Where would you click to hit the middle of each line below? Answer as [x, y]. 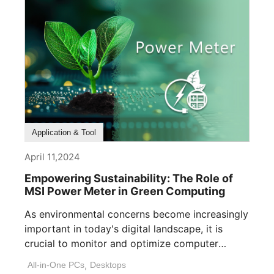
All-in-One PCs [56, 265]
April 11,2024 [52, 157]
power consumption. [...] [81, 258]
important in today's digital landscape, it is [124, 228]
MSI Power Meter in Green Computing [125, 191]
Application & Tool [64, 132]
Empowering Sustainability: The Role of [129, 178]
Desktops [108, 265]
